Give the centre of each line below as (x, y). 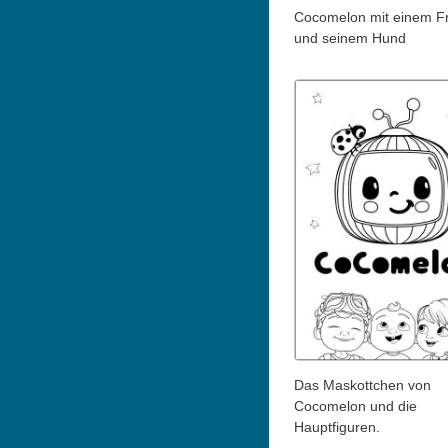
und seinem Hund (349, 38)
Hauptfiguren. (336, 427)
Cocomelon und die (355, 406)
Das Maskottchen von (362, 385)
